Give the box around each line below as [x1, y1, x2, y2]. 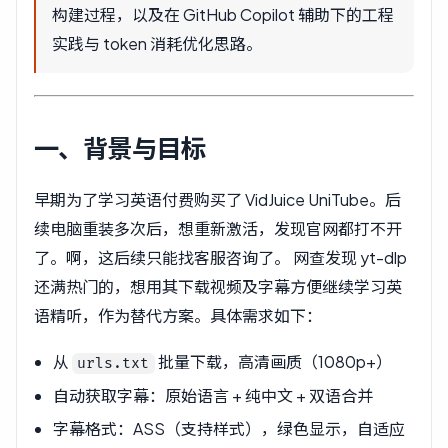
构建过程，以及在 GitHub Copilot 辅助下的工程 [51, 3, 394, 25]
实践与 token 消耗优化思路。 [51, 32, 262, 54]
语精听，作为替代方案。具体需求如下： [33, 305, 322, 327]
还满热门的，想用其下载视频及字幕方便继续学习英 [33, 276, 402, 298]
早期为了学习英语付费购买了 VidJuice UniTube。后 [33, 189, 401, 211]
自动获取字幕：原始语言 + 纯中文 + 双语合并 [52, 384, 373, 406]
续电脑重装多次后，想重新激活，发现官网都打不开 [33, 218, 402, 240]
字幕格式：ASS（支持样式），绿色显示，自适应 [52, 417, 405, 439]
